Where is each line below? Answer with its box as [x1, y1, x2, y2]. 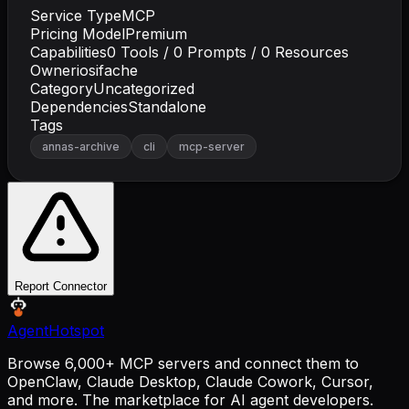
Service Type [30, 5, 121, 25]
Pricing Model [30, 24, 125, 43]
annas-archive [42, 139, 120, 153]
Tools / [116, 42, 173, 61]
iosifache [77, 60, 138, 79]
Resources [270, 42, 349, 61]
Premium [125, 24, 187, 43]
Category [30, 79, 93, 98]
